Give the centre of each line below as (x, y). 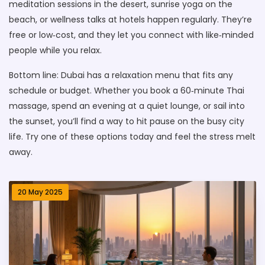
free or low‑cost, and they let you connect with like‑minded (131, 35)
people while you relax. (55, 50)
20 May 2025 (40, 192)
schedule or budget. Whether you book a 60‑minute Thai (127, 91)
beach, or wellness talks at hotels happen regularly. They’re (130, 20)
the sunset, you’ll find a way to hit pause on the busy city (127, 121)
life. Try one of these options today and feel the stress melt (132, 137)
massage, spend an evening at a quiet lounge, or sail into (127, 106)
